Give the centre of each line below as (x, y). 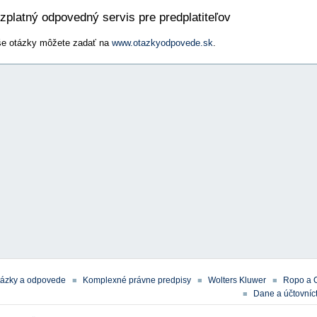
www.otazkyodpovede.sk (162, 43)
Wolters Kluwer (237, 281)
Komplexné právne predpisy (137, 281)
